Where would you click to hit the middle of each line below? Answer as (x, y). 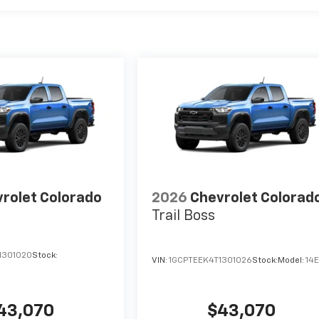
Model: (292, 261)
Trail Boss (184, 216)
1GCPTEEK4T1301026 (211, 261)
